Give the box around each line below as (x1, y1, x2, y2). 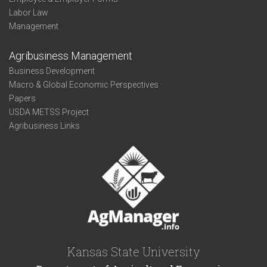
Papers (9, 94, 36, 103)
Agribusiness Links (9, 121, 80, 131)
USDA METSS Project (9, 107, 89, 117)
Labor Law (9, 8, 48, 17)
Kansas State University (67, 244, 200, 259)
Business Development (9, 66, 95, 76)
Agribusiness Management (9, 49, 132, 62)
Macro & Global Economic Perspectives (9, 80, 159, 89)
